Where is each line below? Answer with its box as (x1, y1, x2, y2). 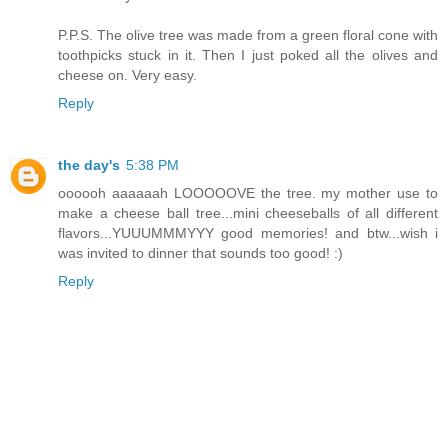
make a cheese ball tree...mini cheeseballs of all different (58, 205, 438, 222)
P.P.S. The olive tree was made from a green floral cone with (58, 27, 438, 44)
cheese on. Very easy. (58, 67, 197, 84)
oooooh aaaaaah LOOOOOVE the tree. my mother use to (58, 185, 438, 202)
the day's (58, 157, 120, 174)
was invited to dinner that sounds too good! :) (58, 245, 343, 262)
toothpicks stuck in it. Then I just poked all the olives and (58, 47, 438, 64)
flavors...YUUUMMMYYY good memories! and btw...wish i (58, 225, 438, 242)
